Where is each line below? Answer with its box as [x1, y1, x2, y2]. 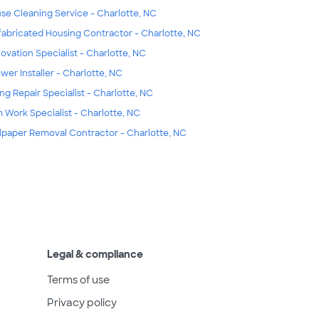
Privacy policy [47, 296, 117, 309]
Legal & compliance [47, 247, 143, 261]
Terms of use [47, 273, 110, 286]
